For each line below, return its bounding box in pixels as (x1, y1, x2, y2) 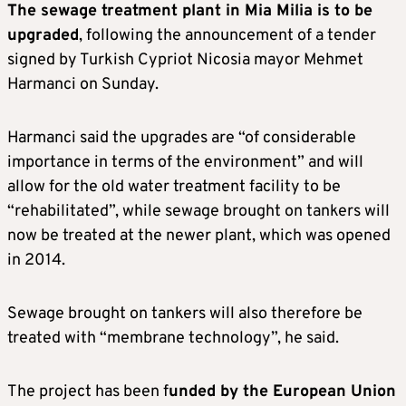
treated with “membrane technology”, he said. (7, 328, 339, 350)
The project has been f (7, 382, 169, 403)
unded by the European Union (169, 382, 396, 403)
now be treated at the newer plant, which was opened (7, 226, 391, 247)
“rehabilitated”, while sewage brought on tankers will (7, 201, 390, 223)
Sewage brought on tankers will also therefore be (7, 304, 362, 325)
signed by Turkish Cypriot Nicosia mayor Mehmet (7, 50, 363, 72)
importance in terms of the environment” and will (7, 152, 363, 174)
